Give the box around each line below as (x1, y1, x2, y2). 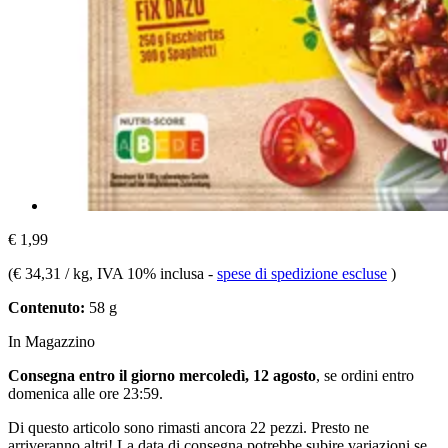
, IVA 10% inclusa (89, 264, 208, 282)
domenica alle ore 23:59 (8, 384, 159, 402)
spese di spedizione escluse (217, 264, 387, 282)
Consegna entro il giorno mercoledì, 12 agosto (8, 366, 316, 384)
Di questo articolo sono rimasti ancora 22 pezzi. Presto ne (8, 418, 369, 436)
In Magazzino (8, 332, 95, 350)
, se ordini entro (316, 366, 414, 384)
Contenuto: (8, 298, 85, 316)
